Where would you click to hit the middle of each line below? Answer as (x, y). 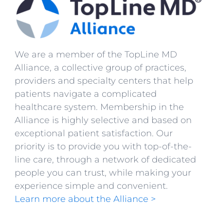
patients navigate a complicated (86, 94)
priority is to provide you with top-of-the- (103, 147)
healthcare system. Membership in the (99, 107)
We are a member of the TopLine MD (96, 55)
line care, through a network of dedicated (105, 160)
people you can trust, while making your (103, 173)
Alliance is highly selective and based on (103, 120)
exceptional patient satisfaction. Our (94, 134)
